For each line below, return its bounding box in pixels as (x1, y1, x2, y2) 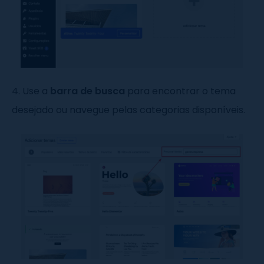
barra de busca (50, 84, 125, 98)
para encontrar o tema (125, 84, 236, 98)
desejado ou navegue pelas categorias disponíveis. (12, 103, 245, 117)
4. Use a (12, 84, 50, 98)
